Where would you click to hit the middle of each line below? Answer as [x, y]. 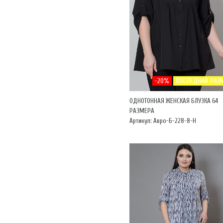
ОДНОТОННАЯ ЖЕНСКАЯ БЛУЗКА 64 [174, 101]
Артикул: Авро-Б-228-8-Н [163, 121]
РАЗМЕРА [142, 111]
